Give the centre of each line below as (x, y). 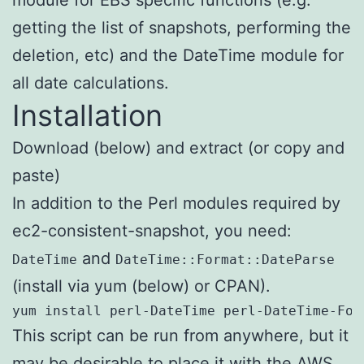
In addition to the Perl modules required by (176, 203)
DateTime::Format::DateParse (225, 259)
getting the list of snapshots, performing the (182, 27)
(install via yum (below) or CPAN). (141, 286)
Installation (87, 115)
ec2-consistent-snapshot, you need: (152, 230)
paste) (36, 175)
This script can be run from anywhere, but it (180, 335)
